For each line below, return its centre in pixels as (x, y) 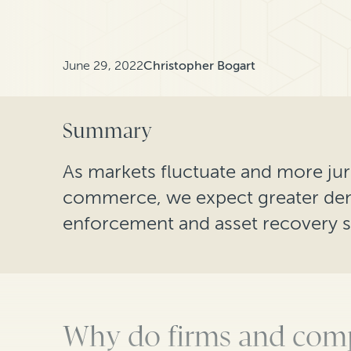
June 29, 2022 (103, 65)
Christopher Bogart (199, 65)
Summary (107, 131)
